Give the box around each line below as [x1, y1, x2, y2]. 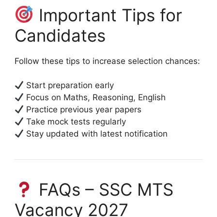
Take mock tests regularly [24, 117, 126, 127]
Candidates [15, 25, 106, 46]
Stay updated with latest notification [24, 129, 168, 139]
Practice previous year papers [24, 105, 142, 115]
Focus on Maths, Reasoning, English [24, 93, 166, 103]
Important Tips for [33, 4, 182, 25]
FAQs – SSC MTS [33, 179, 173, 200]
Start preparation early [24, 80, 114, 91]
